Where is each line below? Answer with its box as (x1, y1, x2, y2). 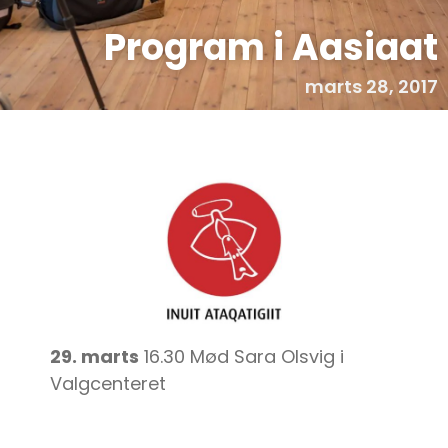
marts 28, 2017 (305, 74, 438, 99)
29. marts (50, 343, 139, 369)
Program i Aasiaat (104, 22, 438, 73)
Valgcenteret (50, 370, 166, 396)
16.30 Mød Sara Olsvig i (139, 343, 344, 369)
